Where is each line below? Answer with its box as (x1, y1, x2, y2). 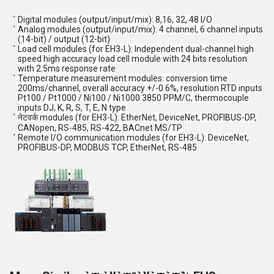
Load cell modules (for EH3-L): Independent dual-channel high (18, 44, 254, 54)
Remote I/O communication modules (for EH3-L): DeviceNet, (18, 133, 249, 143)
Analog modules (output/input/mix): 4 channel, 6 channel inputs (18, 24, 263, 35)
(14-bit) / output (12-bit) (18, 34, 110, 45)
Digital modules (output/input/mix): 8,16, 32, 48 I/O (18, 15, 212, 25)
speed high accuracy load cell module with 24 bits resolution (18, 54, 247, 64)
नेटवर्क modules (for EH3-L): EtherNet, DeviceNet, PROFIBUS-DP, (18, 113, 256, 123)
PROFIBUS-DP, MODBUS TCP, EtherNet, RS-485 (18, 143, 197, 153)
